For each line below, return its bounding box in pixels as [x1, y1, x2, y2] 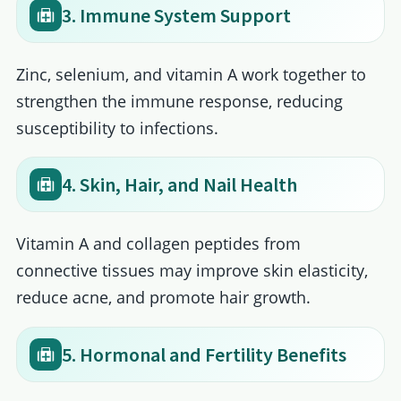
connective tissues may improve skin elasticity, [15, 260, 368, 282]
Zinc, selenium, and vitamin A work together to [15, 63, 366, 85]
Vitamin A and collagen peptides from [15, 233, 301, 255]
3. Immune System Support [61, 2, 291, 28]
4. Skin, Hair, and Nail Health [61, 172, 297, 198]
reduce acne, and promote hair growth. [15, 286, 311, 309]
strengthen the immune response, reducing [15, 90, 343, 112]
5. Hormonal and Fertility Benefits [61, 341, 346, 367]
